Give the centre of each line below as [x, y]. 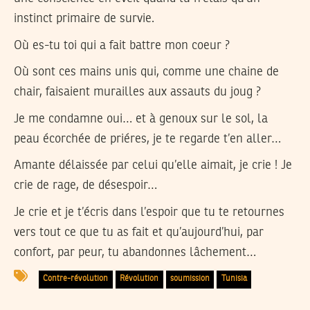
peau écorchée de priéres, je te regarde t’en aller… [147, 139]
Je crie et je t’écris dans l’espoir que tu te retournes [149, 212]
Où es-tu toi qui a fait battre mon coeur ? [122, 45]
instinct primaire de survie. [84, 18]
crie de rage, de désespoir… [85, 186]
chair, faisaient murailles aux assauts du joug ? [137, 92]
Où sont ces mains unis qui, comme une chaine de [146, 72]
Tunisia [234, 279]
